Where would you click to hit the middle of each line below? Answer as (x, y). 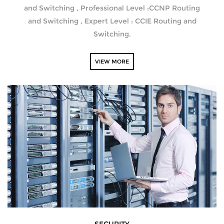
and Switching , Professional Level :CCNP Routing (112, 8)
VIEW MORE (112, 61)
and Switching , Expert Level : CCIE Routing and (112, 21)
